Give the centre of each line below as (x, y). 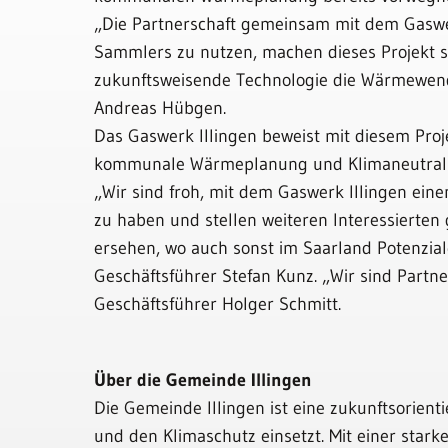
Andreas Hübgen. (160, 108)
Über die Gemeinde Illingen (203, 380)
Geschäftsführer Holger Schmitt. (218, 304)
